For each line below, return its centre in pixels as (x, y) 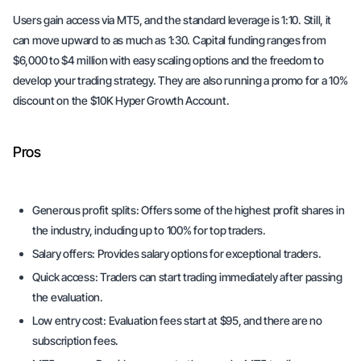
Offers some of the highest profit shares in (243, 210)
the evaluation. (68, 297)
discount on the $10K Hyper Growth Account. (121, 100)
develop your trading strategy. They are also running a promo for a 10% (180, 80)
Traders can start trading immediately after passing (220, 277)
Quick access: (65, 277)
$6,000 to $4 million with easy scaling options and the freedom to (168, 60)
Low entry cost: (71, 320)
